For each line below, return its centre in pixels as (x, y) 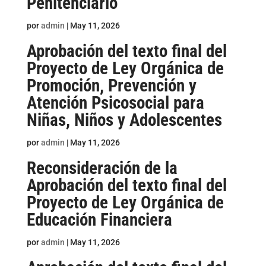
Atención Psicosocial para (115, 103)
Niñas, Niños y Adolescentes (124, 120)
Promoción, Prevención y (111, 85)
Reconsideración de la (102, 168)
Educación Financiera (99, 220)
